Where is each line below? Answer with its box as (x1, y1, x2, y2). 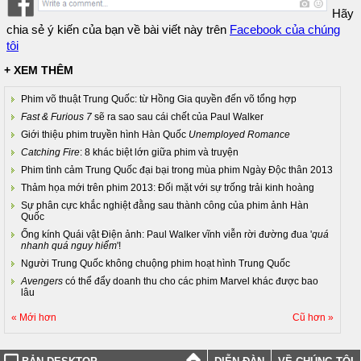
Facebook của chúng (230, 23, 340, 37)
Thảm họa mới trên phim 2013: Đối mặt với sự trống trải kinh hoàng (21, 182, 314, 194)
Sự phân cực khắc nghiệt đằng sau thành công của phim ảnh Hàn (21, 200, 309, 212)
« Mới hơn (11, 312, 56, 324)
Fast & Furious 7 (21, 111, 92, 123)
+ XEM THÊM (4, 64, 73, 77)
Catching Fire (21, 147, 80, 159)
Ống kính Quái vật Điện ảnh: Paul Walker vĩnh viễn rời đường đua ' (21, 229, 312, 241)
